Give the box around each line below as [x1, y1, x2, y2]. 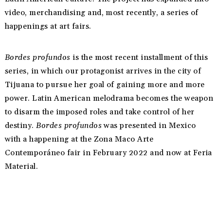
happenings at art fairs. [5, 21, 91, 32]
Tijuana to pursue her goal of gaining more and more [5, 80, 205, 90]
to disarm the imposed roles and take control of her [5, 107, 195, 117]
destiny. [5, 121, 36, 131]
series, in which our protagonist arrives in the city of [5, 66, 201, 76]
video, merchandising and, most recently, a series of [5, 8, 199, 18]
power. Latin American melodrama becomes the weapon [5, 93, 214, 104]
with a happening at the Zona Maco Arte [5, 134, 154, 145]
